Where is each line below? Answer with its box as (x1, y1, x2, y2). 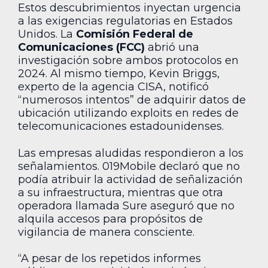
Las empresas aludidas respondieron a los (18, 146, 243, 160)
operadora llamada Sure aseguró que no (18, 199, 234, 212)
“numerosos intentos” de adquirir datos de (18, 93, 246, 107)
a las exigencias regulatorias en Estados (18, 14, 233, 28)
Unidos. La (18, 28, 76, 41)
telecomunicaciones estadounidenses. (18, 120, 224, 133)
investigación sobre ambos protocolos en (18, 54, 239, 68)
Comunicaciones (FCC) (18, 41, 145, 54)
